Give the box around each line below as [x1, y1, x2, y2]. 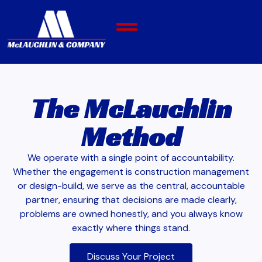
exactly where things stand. [72, 221, 190, 234]
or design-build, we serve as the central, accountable [17, 179, 245, 192]
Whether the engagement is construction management [13, 165, 249, 178]
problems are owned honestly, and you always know [19, 207, 243, 220]
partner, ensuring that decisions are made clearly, [25, 193, 237, 206]
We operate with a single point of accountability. [27, 151, 235, 164]
